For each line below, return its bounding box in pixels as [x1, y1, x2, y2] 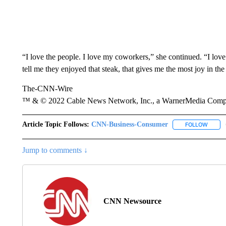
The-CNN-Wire [22, 84, 73, 93]
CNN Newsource [103, 197, 161, 206]
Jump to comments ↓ [22, 146, 88, 155]
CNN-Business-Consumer [91, 121, 168, 128]
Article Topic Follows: [22, 121, 89, 128]
